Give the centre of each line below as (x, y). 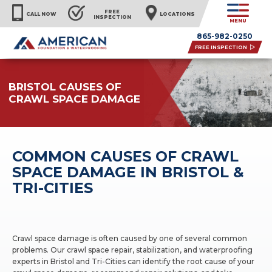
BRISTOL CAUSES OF (65, 87)
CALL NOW (41, 14)
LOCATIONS (177, 14)
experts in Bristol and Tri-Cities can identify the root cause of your (134, 261)
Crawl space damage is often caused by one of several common (130, 238)
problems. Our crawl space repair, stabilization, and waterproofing (133, 250)
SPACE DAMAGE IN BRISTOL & (128, 172)
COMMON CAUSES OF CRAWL (126, 156)
